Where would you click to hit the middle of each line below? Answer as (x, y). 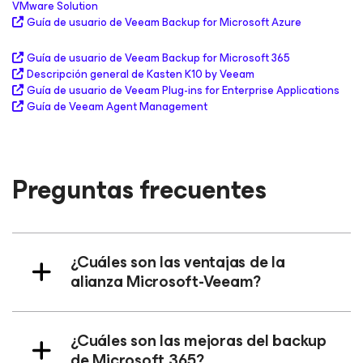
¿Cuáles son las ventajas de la (178, 262)
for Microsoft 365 (246, 58)
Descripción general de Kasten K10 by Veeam (141, 74)
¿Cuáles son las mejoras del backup (199, 340)
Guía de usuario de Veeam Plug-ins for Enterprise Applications (183, 90)
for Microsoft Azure (252, 22)
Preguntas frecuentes (139, 190)
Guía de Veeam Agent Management (117, 106)
